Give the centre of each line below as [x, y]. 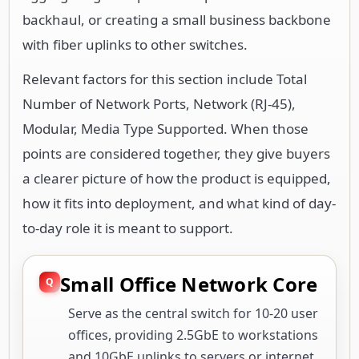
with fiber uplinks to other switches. [135, 44]
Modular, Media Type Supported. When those [165, 128]
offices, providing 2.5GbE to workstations [193, 335]
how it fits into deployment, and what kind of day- [179, 203]
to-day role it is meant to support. [128, 228]
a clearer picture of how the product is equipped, [177, 178]
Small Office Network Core [189, 284]
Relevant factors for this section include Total [165, 79]
